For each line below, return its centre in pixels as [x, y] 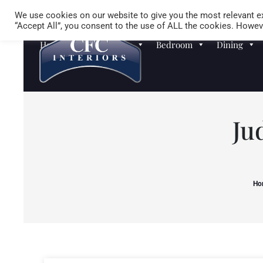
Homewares [64, 45]
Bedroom [175, 45]
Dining [230, 45]
